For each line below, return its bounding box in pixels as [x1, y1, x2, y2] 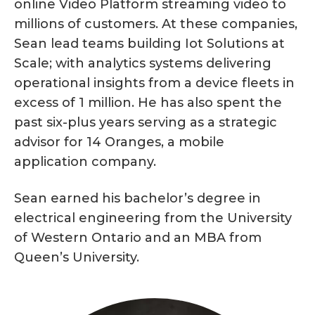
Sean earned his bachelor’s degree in [14, 191, 261, 207]
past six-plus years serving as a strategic [14, 115, 277, 131]
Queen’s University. [14, 250, 139, 266]
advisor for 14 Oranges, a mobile [14, 134, 224, 150]
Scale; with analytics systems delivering [14, 56, 271, 72]
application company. [14, 154, 156, 170]
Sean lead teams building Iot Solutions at [14, 36, 285, 52]
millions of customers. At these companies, [14, 16, 297, 32]
